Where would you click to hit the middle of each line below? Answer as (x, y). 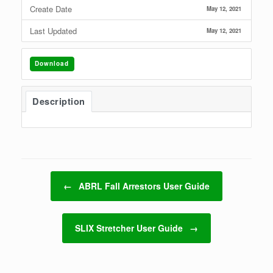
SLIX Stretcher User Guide (130, 228)
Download (52, 64)
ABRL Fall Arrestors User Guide (143, 186)
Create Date (51, 9)
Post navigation (49, 177)
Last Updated (53, 30)
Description (59, 101)
